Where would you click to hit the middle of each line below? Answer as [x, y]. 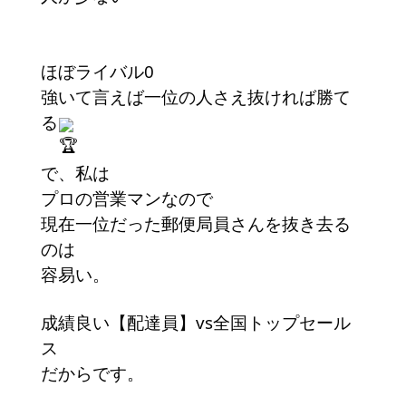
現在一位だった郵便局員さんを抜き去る [196, 224]
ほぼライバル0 [97, 72]
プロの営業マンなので [127, 198]
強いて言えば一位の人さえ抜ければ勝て [196, 97]
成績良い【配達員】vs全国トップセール [196, 323]
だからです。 [92, 373]
